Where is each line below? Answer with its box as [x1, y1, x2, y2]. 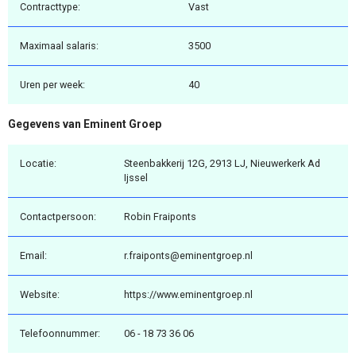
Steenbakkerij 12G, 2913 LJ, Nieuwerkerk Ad [124, 157, 320, 169]
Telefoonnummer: [20, 327, 100, 339]
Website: [20, 288, 60, 300]
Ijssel [124, 171, 148, 184]
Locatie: [20, 157, 56, 169]
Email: [20, 249, 47, 261]
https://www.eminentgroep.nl [124, 288, 253, 300]
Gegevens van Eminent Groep [8, 118, 161, 131]
